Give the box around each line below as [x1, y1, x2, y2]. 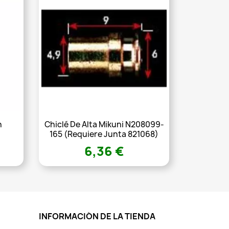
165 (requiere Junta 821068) [50, 129, 158, 140]
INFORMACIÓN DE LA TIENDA [39, 211, 155, 222]
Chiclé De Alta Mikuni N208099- [44, 119, 164, 130]
